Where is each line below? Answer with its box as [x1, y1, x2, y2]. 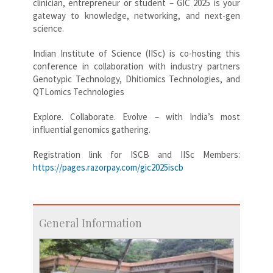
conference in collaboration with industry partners [33, 60, 240, 72]
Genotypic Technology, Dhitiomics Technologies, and [33, 73, 240, 85]
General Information [39, 215, 142, 230]
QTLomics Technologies [33, 85, 124, 97]
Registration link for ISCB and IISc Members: [33, 148, 240, 160]
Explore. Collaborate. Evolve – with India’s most [33, 110, 240, 122]
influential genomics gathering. [33, 123, 151, 135]
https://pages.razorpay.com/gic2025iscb [33, 161, 183, 173]
